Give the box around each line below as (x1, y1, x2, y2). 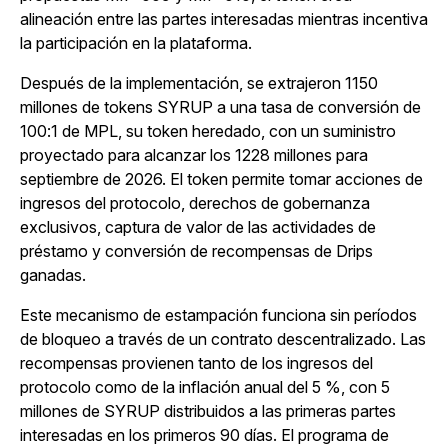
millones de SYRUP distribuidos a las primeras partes (20, 401, 396, 422)
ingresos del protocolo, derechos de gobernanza (20, 193, 370, 214)
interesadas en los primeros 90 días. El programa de (20, 425, 389, 446)
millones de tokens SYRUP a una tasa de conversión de (20, 97, 421, 118)
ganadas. (20, 265, 86, 286)
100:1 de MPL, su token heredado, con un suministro (20, 121, 396, 142)
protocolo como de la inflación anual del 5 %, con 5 (20, 377, 390, 398)
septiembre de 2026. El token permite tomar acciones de (20, 169, 423, 190)
